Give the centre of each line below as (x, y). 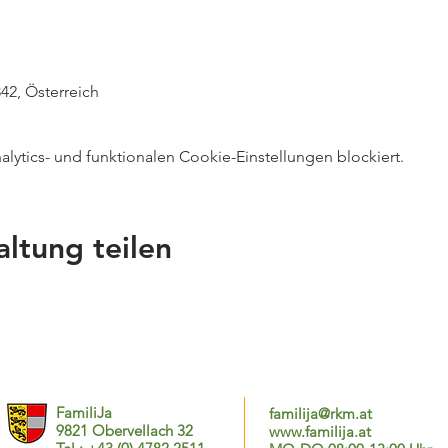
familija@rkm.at (320, 413)
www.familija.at (320, 431)
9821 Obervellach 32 (124, 430)
